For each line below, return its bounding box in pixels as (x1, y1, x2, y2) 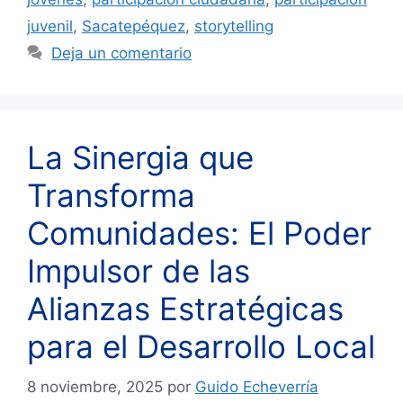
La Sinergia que (27, 139, 254, 177)
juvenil (27, 17, 73, 36)
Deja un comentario (51, 44, 193, 63)
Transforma (27, 176, 195, 215)
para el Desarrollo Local (27, 327, 375, 366)
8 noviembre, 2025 (27, 377, 163, 396)
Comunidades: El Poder (27, 214, 372, 253)
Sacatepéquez (82, 17, 185, 36)
